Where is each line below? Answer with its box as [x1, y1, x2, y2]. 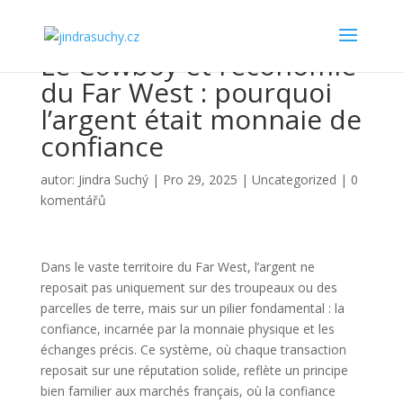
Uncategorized [251, 171, 336, 188]
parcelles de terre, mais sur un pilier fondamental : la [40, 300, 345, 317]
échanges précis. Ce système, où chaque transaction [40, 341, 346, 358]
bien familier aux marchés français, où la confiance [40, 382, 336, 399]
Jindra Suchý [77, 171, 148, 188]
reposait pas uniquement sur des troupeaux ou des [40, 279, 337, 296]
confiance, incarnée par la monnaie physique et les [40, 320, 335, 337]
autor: [40, 171, 78, 188]
